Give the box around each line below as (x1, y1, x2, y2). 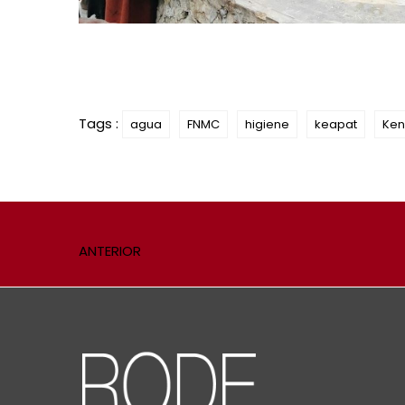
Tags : (79, 114, 122, 134)
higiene (245, 116, 289, 134)
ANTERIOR (79, 241, 141, 261)
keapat (315, 116, 357, 134)
